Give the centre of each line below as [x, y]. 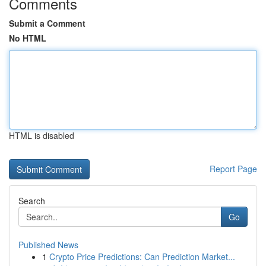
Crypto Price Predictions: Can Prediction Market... [142, 256]
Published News [48, 245]
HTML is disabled [42, 135]
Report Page [233, 169]
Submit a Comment [47, 23]
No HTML [28, 38]
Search [32, 201]
